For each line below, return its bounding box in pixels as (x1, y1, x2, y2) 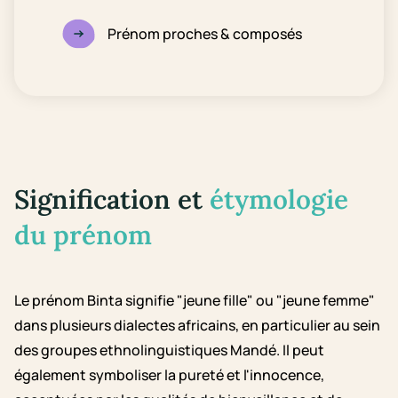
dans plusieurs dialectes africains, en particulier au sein (14, 315, 380, 335)
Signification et (14, 182, 210, 216)
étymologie (210, 182, 348, 216)
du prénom (14, 218, 152, 251)
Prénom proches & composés (107, 24, 302, 44)
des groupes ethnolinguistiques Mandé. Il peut (14, 340, 324, 360)
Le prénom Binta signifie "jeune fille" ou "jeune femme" (14, 291, 375, 310)
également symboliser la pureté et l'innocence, (14, 365, 324, 385)
